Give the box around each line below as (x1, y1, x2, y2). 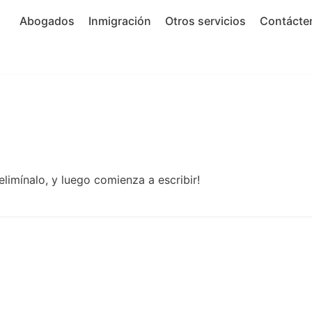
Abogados (19, 14, 75, 28)
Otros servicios (165, 14, 246, 28)
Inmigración (88, 14, 151, 28)
